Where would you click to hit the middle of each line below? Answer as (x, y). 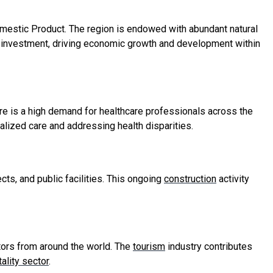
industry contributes (209, 246)
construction (190, 179)
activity (233, 179)
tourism (149, 246)
